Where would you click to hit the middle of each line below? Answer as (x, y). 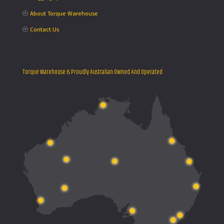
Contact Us (44, 30)
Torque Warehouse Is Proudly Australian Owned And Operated (92, 72)
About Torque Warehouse (64, 14)
